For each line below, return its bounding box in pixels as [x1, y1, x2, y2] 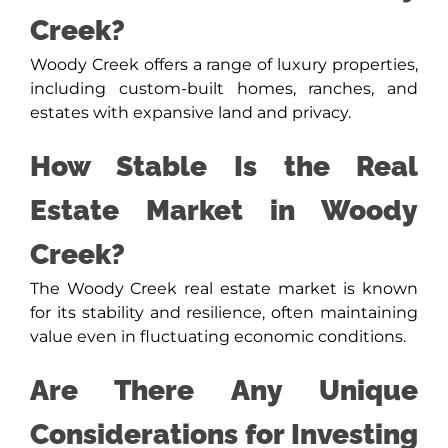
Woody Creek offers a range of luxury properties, [29, 55, 419, 75]
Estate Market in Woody [29, 194, 419, 228]
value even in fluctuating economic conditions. [29, 327, 406, 347]
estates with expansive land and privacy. [29, 103, 351, 123]
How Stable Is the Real [29, 150, 419, 184]
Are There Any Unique [29, 374, 419, 408]
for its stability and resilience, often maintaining [29, 303, 419, 323]
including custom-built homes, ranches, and [29, 79, 419, 99]
